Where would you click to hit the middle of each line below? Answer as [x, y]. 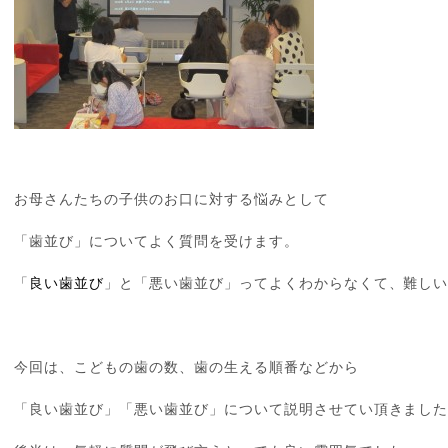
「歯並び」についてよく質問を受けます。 [156, 240]
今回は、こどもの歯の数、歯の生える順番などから [186, 366]
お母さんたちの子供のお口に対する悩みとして [171, 198]
